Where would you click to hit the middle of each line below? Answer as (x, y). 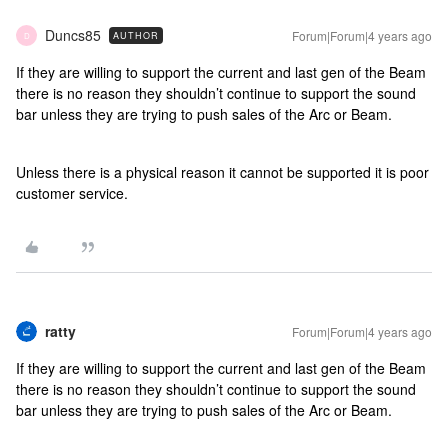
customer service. (74, 193)
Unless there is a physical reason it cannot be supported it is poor (222, 172)
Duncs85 (73, 35)
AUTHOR (136, 35)
